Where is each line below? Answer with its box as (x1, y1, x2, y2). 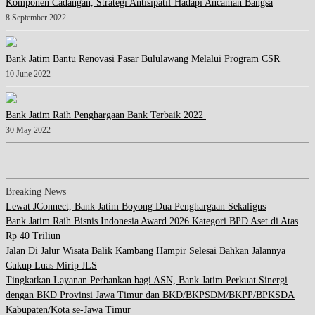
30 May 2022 (6, 125, 51, 135)
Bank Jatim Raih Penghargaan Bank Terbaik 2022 (6, 109, 206, 120)
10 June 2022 (6, 69, 51, 79)
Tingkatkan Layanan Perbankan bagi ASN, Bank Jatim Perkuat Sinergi (6, 274, 288, 285)
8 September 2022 (6, 13, 66, 22)
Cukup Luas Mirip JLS (6, 259, 97, 271)
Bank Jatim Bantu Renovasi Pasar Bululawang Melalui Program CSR (6, 53, 280, 64)
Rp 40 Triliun (6, 230, 60, 241)
